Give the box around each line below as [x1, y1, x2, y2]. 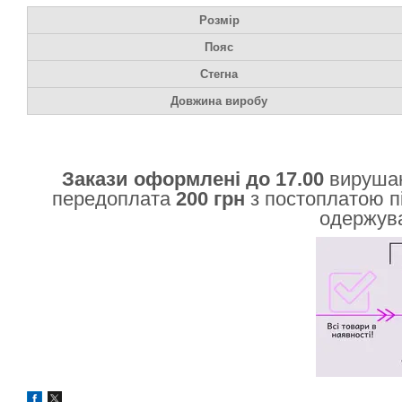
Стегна [200, 67, 238, 81]
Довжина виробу [170, 94, 267, 108]
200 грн [176, 188, 250, 210]
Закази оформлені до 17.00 [62, 168, 324, 190]
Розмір [198, 13, 240, 27]
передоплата [52, 188, 176, 210]
